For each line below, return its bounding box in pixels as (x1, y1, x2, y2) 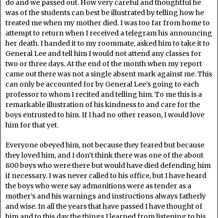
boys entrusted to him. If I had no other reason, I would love (5, 110, 204, 119)
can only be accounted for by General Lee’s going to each (5, 80, 199, 89)
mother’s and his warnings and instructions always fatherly (5, 192, 206, 200)
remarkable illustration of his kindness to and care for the (5, 100, 200, 109)
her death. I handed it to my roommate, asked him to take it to (5, 39, 210, 48)
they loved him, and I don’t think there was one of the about (5, 151, 203, 160)
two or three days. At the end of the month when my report (5, 59, 202, 68)
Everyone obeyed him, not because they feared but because (5, 141, 204, 149)
